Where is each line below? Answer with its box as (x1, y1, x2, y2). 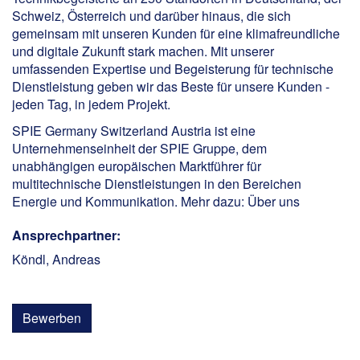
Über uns (247, 191, 300, 211)
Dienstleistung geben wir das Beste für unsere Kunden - (12, 76, 329, 96)
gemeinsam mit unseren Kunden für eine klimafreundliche (12, 23, 340, 43)
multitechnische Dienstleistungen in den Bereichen (12, 174, 301, 193)
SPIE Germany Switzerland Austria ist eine (12, 121, 256, 140)
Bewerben (22, 308, 81, 327)
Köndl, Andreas (12, 249, 100, 268)
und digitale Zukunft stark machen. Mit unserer (12, 41, 274, 60)
